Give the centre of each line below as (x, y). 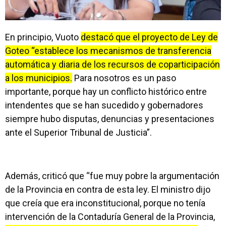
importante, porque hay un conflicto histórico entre (106, 92)
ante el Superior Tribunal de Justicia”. (78, 132)
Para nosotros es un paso (124, 78)
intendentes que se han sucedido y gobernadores (104, 105)
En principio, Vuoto (43, 37)
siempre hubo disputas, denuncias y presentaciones (110, 119)
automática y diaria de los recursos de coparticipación (112, 64)
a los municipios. (39, 78)
